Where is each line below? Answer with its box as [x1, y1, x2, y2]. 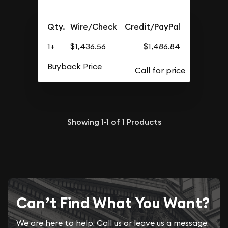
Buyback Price [47, 61, 102, 71]
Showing [67, 116, 101, 127]
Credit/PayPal [125, 21, 181, 32]
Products [124, 116, 161, 127]
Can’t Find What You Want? [16, 193, 210, 213]
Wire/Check [70, 21, 118, 32]
